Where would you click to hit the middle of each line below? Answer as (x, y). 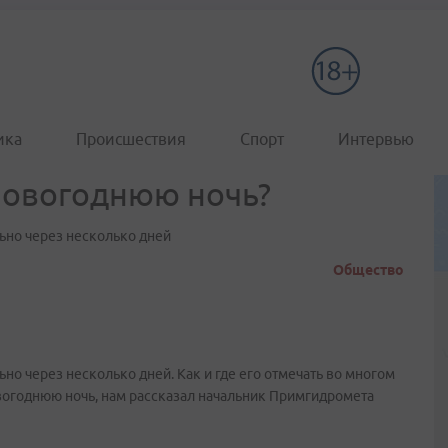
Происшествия (131, 139)
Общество (368, 270)
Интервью (376, 139)
